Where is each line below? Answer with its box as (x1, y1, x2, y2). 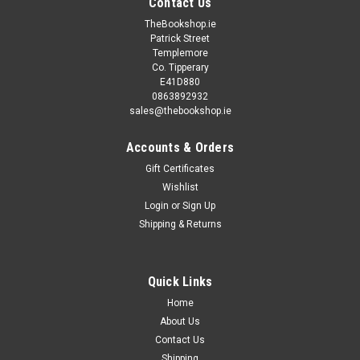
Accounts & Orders (125, 140, 235, 156)
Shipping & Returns (138, 219, 222, 231)
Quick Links (147, 274, 213, 290)
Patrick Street (150, 33, 210, 45)
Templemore (152, 47, 208, 59)
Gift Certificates (145, 163, 215, 175)
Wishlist (162, 182, 198, 194)
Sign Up (182, 200, 216, 212)
